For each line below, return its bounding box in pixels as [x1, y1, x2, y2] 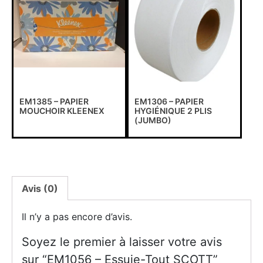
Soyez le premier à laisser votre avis [22, 234, 222, 249]
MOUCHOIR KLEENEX [19, 105, 104, 116]
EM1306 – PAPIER [134, 96, 204, 106]
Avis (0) [22, 182, 58, 194]
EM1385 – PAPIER [19, 96, 89, 106]
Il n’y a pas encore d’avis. [22, 210, 132, 222]
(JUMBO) [134, 114, 171, 125]
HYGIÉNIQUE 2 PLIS [134, 105, 212, 116]
